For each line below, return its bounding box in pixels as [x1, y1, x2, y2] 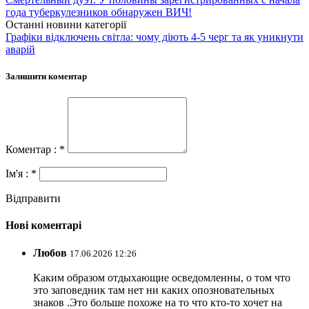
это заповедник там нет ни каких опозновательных [33, 283, 275, 296]
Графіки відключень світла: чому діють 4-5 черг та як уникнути [6, 30, 303, 43]
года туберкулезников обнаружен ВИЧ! [6, 6, 192, 18]
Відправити [6, 192, 61, 205]
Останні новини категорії [6, 18, 126, 30]
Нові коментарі [6, 219, 81, 232]
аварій [6, 43, 35, 55]
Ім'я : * [6, 168, 39, 180]
